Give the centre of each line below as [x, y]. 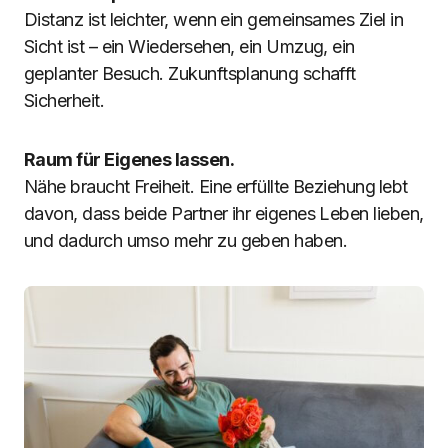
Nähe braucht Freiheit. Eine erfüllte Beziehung [200, 186]
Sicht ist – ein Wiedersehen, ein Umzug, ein [189, 46]
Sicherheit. [64, 100]
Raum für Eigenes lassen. [129, 159]
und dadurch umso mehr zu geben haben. [186, 240]
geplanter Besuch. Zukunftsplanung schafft [190, 73]
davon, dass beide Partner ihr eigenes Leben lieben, [224, 213]
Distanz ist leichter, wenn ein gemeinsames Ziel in [213, 19]
